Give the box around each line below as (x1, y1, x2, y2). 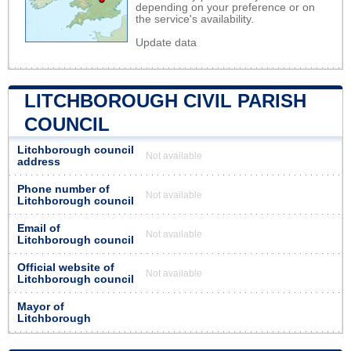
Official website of (17, 261, 114, 273)
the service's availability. (136, 13, 254, 25)
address (17, 155, 60, 168)
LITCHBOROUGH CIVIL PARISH (24, 89, 306, 111)
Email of (17, 222, 60, 234)
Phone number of (17, 183, 110, 195)
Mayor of (17, 300, 64, 313)
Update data (136, 36, 197, 49)
